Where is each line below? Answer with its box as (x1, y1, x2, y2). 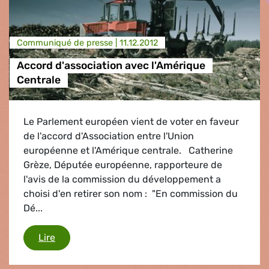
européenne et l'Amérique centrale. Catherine (23, 144, 233, 156)
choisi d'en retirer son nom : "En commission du (23, 187, 238, 199)
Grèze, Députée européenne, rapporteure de (23, 159, 222, 171)
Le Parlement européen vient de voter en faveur (23, 115, 239, 127)
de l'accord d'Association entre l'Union (23, 130, 194, 142)
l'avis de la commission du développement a (23, 173, 221, 185)
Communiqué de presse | (16, 37, 119, 48)
